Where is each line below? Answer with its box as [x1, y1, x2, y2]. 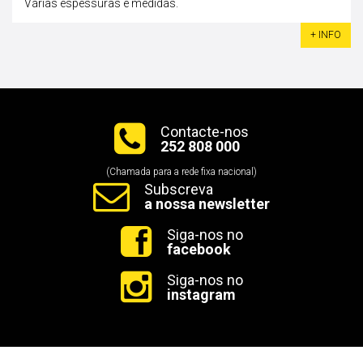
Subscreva [144, 181, 213, 199]
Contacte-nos [160, 123, 249, 141]
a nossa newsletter [144, 195, 270, 213]
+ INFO [310, 29, 341, 41]
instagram [166, 286, 236, 304]
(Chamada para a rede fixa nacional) [106, 166, 257, 178]
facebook [166, 241, 231, 258]
